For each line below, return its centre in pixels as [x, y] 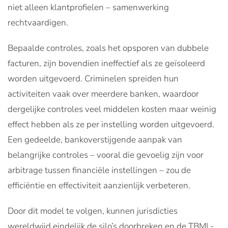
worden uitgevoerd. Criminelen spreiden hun [93, 78]
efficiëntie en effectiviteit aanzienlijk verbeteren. [99, 185]
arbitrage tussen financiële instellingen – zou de [99, 170]
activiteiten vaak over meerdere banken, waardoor [103, 94]
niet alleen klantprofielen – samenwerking [88, 7]
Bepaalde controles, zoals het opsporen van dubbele [108, 48]
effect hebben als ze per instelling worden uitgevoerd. [111, 124]
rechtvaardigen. [38, 22]
